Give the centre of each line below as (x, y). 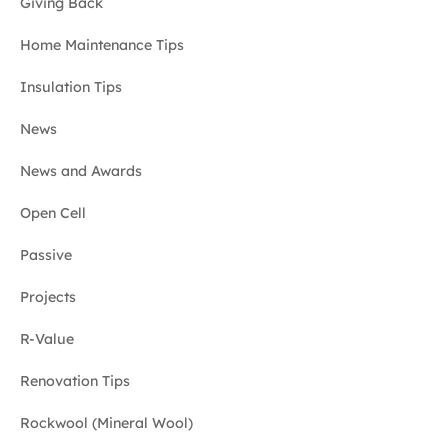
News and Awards (81, 170)
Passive (46, 254)
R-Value (47, 338)
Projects (48, 296)
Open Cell (53, 212)
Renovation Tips (75, 380)
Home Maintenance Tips (102, 44)
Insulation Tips (71, 86)
